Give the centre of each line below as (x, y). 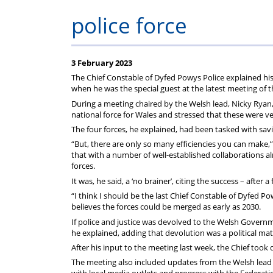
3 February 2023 (102, 62)
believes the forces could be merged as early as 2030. (166, 207)
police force (129, 25)
